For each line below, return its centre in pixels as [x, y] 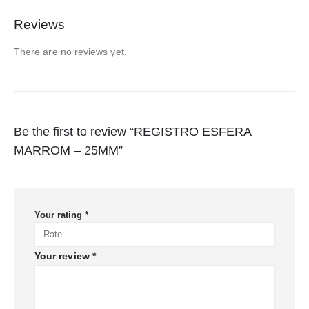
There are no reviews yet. [70, 52]
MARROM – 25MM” [68, 150]
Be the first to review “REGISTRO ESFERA [132, 131]
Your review [63, 256]
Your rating [60, 215]
